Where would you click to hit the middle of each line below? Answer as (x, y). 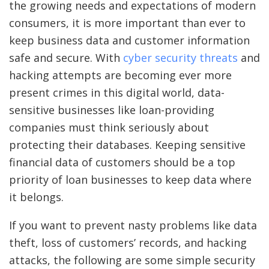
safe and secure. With (66, 58)
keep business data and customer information (129, 41)
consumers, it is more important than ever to (127, 23)
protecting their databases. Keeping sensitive (127, 145)
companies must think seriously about (109, 128)
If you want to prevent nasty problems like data (133, 225)
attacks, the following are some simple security (132, 260)
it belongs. (38, 197)
